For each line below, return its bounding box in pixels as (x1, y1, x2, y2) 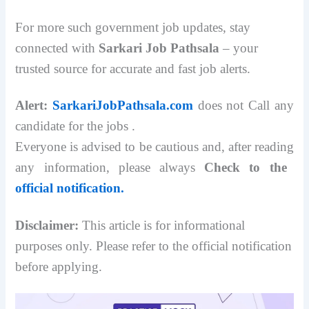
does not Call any (193, 98, 294, 113)
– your (219, 41, 259, 56)
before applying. (15, 259, 103, 274)
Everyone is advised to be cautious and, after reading (15, 139, 294, 154)
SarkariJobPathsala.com (52, 98, 194, 113)
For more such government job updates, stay (15, 20, 251, 35)
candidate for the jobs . (15, 119, 136, 134)
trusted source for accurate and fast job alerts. (15, 61, 251, 77)
